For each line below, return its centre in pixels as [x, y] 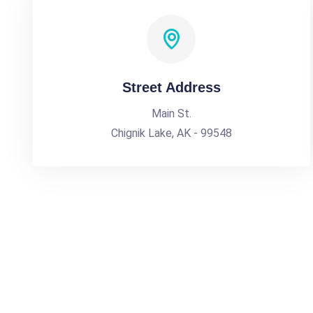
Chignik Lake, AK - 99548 [171, 133]
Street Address [171, 87]
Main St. [171, 114]
